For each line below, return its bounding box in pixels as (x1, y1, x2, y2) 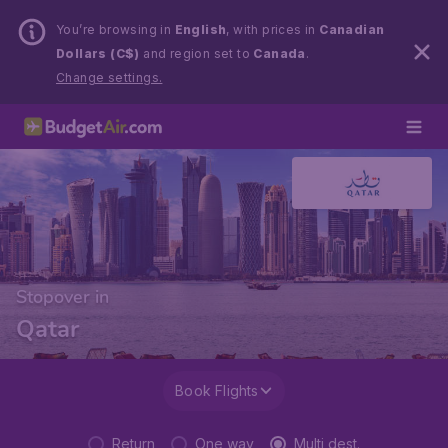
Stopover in (16, 285, 109, 309)
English (174, 22, 227, 37)
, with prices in (226, 22, 320, 37)
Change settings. (56, 70, 163, 85)
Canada (253, 46, 306, 61)
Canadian (319, 22, 385, 37)
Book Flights (175, 382, 259, 399)
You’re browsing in (56, 22, 175, 37)
